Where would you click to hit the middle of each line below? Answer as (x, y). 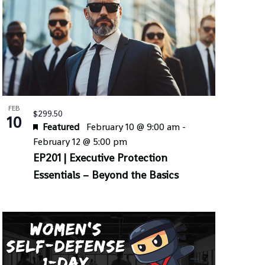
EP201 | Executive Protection (100, 157)
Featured (61, 127)
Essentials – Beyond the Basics (106, 174)
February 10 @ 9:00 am (133, 127)
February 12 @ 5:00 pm (80, 141)
